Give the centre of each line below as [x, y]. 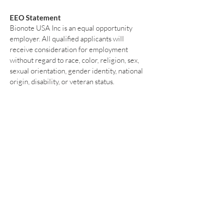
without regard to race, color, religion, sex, [74, 60]
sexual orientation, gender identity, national [76, 71]
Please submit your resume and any [78, 102]
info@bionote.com [99, 113]
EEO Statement [35, 17]
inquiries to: [45, 113]
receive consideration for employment [69, 49]
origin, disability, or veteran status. [63, 81]
